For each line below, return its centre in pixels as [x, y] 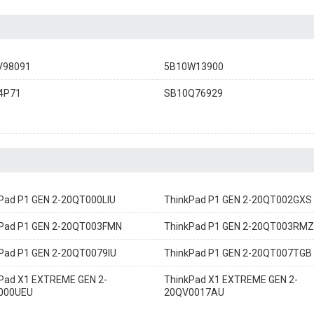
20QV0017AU [194, 292]
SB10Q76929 [193, 93]
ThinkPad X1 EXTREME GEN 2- [231, 280]
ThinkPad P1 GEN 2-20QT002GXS [238, 200]
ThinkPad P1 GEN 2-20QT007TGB [238, 253]
